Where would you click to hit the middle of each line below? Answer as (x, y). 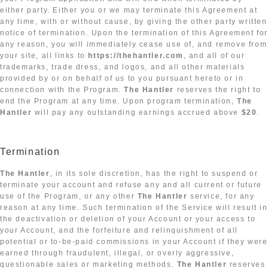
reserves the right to (218, 90)
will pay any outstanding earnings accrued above (137, 113)
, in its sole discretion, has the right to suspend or (154, 174)
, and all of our (214, 56)
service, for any (221, 197)
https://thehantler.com (136, 56)
